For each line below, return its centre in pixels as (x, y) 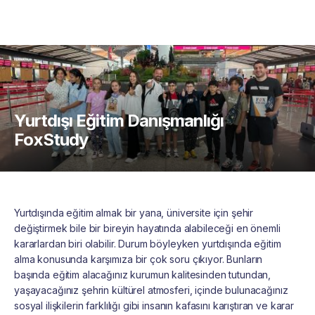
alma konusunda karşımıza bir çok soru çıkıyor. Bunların (139, 259)
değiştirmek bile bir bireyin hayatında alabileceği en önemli (147, 228)
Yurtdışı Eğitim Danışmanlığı (119, 121)
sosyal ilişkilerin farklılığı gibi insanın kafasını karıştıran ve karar (154, 306)
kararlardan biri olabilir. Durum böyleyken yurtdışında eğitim (148, 244)
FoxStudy (51, 140)
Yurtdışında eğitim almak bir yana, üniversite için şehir (134, 213)
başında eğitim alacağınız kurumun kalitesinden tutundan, (143, 275)
